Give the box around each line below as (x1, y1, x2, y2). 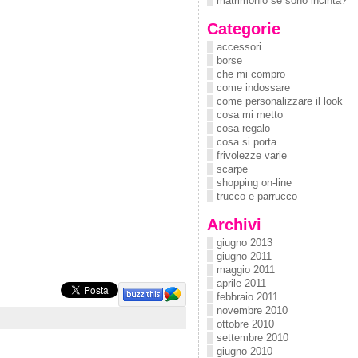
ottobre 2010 (217, 318, 274, 330)
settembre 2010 (217, 332, 288, 344)
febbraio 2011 (217, 291, 278, 303)
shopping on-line (217, 177, 292, 189)
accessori (217, 41, 261, 53)
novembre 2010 (217, 304, 288, 316)
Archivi (207, 215, 261, 233)
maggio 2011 (217, 264, 275, 276)
